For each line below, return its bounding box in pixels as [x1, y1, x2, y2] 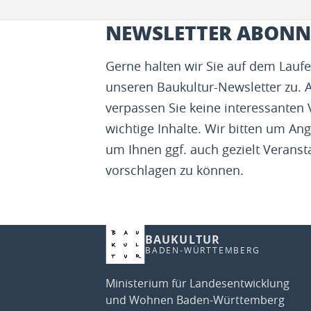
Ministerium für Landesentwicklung [106, 275, 289, 291]
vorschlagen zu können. [106, 161, 244, 178]
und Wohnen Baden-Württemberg [106, 292, 285, 308]
